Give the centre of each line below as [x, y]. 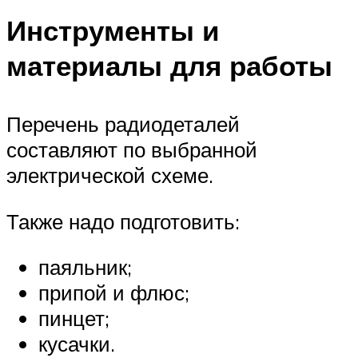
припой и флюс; [114, 293]
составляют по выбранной [132, 150]
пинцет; [74, 318]
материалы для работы [169, 65]
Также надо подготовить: [123, 221]
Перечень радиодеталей [123, 124]
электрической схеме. [110, 175]
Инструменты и [113, 30]
